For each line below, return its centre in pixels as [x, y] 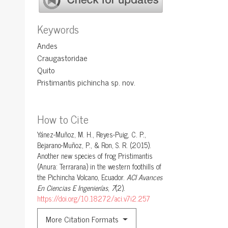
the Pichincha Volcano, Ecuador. [82, 177]
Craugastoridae [62, 58]
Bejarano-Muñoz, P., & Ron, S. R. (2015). [94, 145]
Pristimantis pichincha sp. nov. [86, 82]
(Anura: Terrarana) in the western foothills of [99, 167]
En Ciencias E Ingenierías [73, 188]
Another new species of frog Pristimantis [95, 156]
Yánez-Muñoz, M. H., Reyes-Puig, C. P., [92, 135]
